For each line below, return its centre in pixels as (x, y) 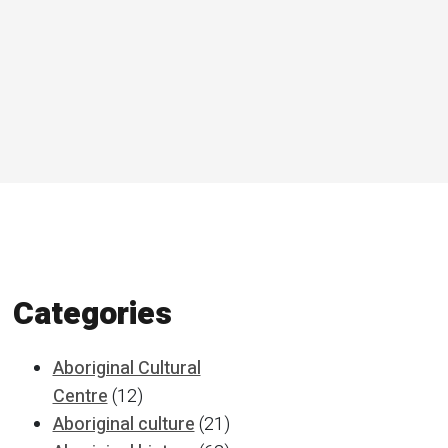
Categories (92, 313)
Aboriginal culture (123, 424)
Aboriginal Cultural (126, 368)
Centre (80, 396)
